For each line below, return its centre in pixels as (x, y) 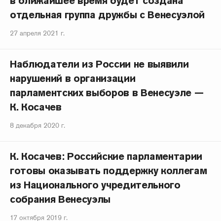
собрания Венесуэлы (60, 199)
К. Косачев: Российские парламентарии (106, 156)
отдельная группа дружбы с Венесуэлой (108, 15)
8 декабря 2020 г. (37, 125)
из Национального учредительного (95, 185)
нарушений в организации (73, 78)
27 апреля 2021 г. (37, 33)
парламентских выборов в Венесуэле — (107, 93)
